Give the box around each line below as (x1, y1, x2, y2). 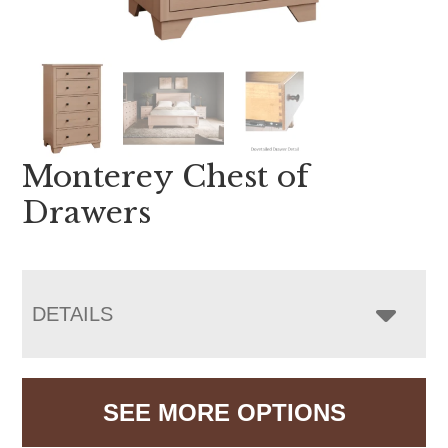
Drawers (22, 193, 152, 231)
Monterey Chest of (22, 157, 310, 195)
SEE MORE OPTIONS (102, 398, 346, 426)
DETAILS (32, 302, 114, 325)
